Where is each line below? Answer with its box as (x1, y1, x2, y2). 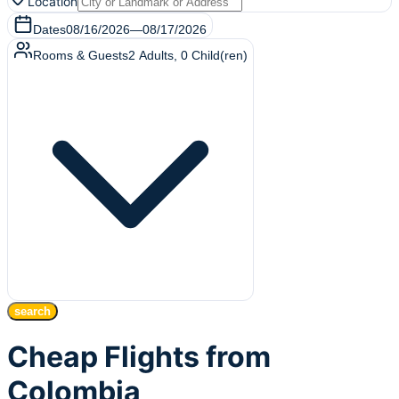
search (14, 305, 51, 318)
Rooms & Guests (33, 48, 128, 62)
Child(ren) (191, 48, 248, 62)
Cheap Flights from (7, 339, 271, 375)
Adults (139, 48, 174, 62)
